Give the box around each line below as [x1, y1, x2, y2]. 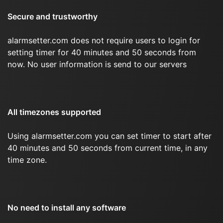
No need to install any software [7, 203, 126, 213]
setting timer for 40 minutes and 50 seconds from [7, 47, 196, 57]
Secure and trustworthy [7, 11, 98, 21]
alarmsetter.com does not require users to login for [7, 35, 200, 45]
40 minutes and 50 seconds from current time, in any [7, 143, 208, 153]
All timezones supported [7, 107, 101, 117]
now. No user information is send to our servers [7, 59, 187, 69]
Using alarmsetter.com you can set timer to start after [7, 131, 212, 141]
